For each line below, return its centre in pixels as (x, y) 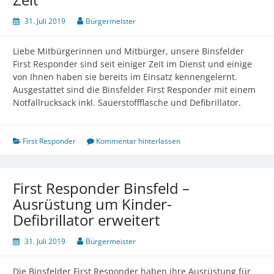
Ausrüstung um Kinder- (92, 204)
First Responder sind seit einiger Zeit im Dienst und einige (132, 64)
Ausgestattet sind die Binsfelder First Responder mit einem (134, 90)
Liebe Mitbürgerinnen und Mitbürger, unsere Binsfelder (128, 51)
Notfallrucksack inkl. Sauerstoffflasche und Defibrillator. (127, 103)
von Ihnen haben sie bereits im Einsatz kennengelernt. (125, 77)
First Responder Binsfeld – (101, 188)
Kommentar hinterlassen (138, 141)
